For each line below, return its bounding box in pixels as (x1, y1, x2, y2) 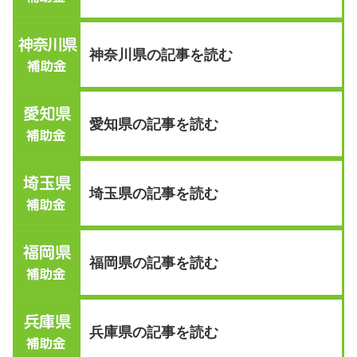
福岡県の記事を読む (88, 254, 218, 271)
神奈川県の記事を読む (88, 46, 233, 63)
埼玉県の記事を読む (88, 185, 218, 202)
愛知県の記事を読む (88, 116, 218, 132)
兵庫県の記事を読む (88, 324, 218, 340)
